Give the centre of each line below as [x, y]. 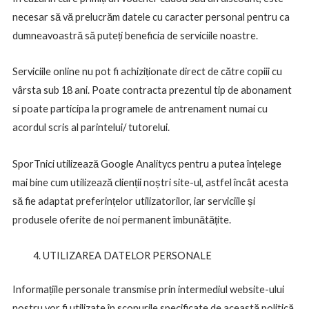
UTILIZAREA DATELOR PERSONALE [127, 256]
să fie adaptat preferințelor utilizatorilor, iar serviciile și [133, 201]
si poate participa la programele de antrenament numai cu [140, 109]
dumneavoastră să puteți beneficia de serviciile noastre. [135, 35]
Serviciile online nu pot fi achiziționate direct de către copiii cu [147, 72]
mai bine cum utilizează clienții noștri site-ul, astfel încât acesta [150, 182]
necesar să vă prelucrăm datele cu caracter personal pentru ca [151, 17]
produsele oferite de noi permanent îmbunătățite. [121, 219]
